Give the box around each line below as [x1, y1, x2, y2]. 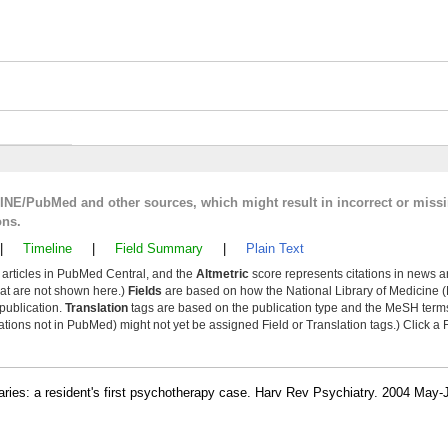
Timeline [23, 241, 72, 256]
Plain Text [246, 241, 304, 256]
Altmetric [196, 267, 249, 281]
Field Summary [115, 241, 203, 256]
